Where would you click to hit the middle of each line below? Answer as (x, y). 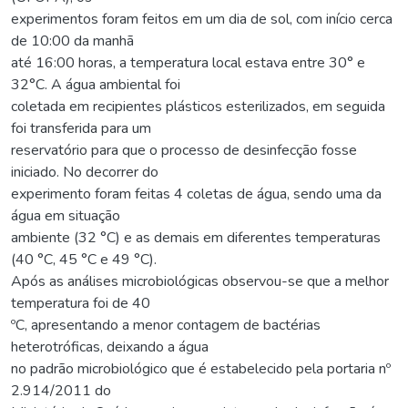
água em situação (66, 215)
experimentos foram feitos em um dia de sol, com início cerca (202, 19)
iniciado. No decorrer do (85, 172)
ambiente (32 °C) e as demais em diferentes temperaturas (196, 237)
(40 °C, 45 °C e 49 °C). (84, 259)
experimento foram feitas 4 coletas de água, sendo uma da (196, 194)
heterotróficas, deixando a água (110, 347)
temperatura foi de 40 (81, 303)
